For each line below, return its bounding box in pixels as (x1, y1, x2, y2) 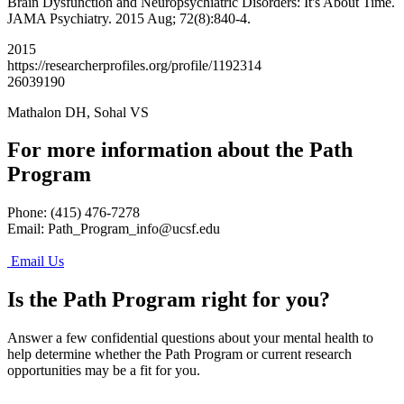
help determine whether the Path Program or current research (7, 346, 352, 363)
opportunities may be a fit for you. (7, 363, 204, 379)
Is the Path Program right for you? (7, 288, 330, 312)
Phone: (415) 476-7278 (7, 205, 143, 221)
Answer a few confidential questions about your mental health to (7, 330, 373, 346)
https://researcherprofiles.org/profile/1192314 (7, 57, 262, 73)
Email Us (7, 253, 64, 270)
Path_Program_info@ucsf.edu (48, 221, 220, 237)
